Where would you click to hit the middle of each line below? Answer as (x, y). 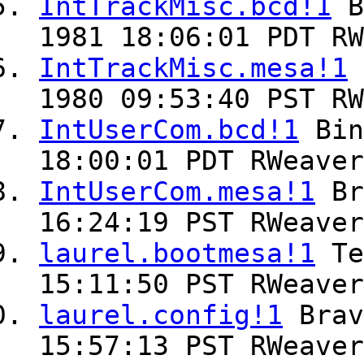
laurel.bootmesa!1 (177, 254)
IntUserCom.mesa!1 (177, 192)
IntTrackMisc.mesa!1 (193, 69)
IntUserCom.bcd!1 (169, 130)
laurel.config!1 (161, 316)
